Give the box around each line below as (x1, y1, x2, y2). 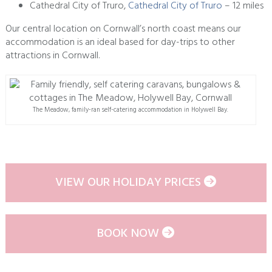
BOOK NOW (97, 223, 163, 243)
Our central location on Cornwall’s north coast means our (5, 21, 241, 37)
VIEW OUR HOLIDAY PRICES (55, 172, 205, 192)
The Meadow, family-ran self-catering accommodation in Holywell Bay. (33, 104, 229, 115)
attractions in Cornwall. (5, 47, 100, 64)
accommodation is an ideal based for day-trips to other (5, 34, 235, 50)
